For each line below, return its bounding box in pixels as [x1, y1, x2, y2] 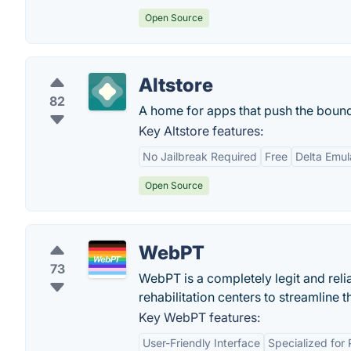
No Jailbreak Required [143, 150, 257, 163]
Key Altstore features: [139, 123, 263, 139]
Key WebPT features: [139, 309, 260, 325]
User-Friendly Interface [143, 336, 260, 349]
